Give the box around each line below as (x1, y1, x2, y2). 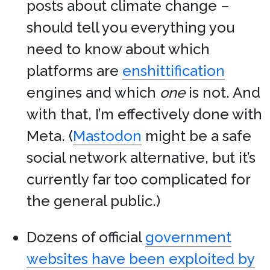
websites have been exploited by (27, 250, 255, 268)
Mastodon (73, 127, 142, 145)
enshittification (122, 62, 225, 80)
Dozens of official (27, 228, 145, 246)
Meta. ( (27, 127, 73, 145)
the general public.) (27, 192, 160, 210)
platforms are (27, 62, 122, 80)
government (145, 228, 231, 246)
